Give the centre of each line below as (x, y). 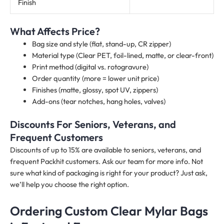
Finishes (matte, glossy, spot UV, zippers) (95, 90)
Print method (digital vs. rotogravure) (90, 67)
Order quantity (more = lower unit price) (95, 78)
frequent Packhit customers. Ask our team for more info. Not (106, 161)
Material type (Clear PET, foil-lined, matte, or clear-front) (122, 55)
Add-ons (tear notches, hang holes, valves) (98, 101)
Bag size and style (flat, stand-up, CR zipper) (101, 44)
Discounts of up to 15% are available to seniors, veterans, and (105, 149)
